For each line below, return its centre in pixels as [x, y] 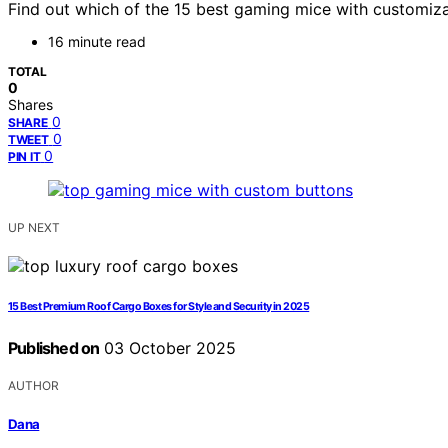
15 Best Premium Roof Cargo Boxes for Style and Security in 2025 [159, 307]
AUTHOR [33, 386]
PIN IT [24, 157]
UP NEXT [34, 228]
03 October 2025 [168, 348]
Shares [30, 105]
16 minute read [97, 42]
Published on [54, 348]
